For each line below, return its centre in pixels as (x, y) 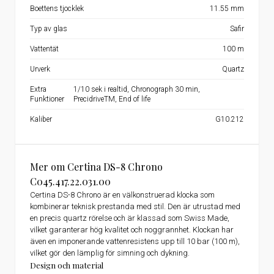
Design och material (67, 265)
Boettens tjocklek (57, 9)
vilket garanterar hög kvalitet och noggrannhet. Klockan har (132, 230)
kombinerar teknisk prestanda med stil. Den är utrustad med (135, 206)
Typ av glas (49, 29)
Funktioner (47, 99)
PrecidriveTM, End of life (112, 99)
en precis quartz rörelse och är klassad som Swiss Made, (130, 218)
